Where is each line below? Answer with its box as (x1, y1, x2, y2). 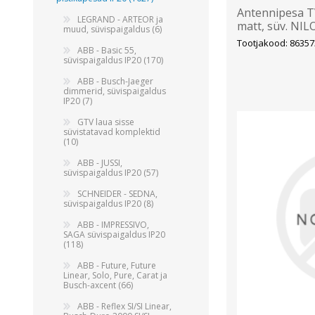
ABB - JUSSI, (77, 157, 122, 169)
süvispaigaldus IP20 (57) (63, 167, 158, 179)
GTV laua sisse (77, 116, 134, 128)
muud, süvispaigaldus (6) (63, 23, 162, 35)
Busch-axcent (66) (63, 279, 133, 291)
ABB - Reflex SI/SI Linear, (77, 300, 172, 312)
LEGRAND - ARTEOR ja (77, 13, 163, 25)
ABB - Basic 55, (77, 44, 136, 56)
